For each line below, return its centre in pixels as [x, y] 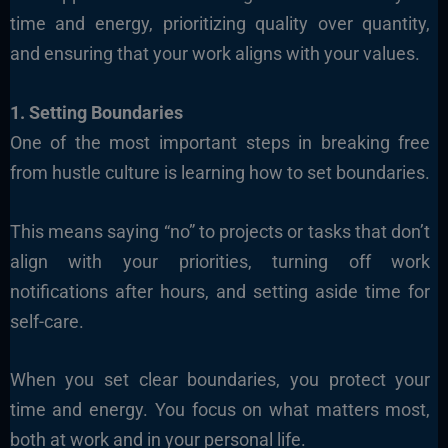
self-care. [46, 321]
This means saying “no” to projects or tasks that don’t [220, 231]
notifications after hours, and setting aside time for [220, 291]
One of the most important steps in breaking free [220, 142]
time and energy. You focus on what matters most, [220, 410]
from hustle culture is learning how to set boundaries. [219, 172]
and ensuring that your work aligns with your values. [214, 53]
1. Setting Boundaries [96, 112]
